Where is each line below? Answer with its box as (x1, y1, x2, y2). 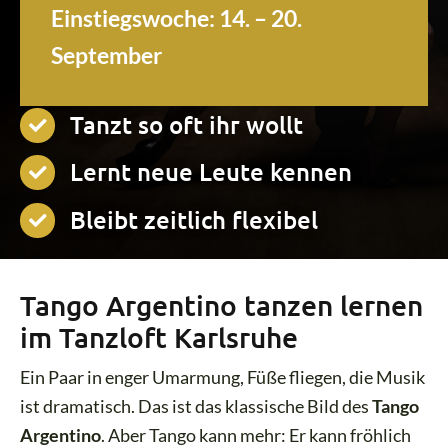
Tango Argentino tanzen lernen (20, 287, 424, 322)
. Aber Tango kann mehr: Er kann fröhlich (101, 423, 412, 446)
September (51, 41, 163, 70)
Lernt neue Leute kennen (70, 156, 353, 188)
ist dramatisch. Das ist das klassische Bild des (20, 394, 373, 417)
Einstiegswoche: (51, 4, 220, 33)
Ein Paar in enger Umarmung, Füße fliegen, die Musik (20, 365, 426, 388)
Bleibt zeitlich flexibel (70, 203, 319, 235)
